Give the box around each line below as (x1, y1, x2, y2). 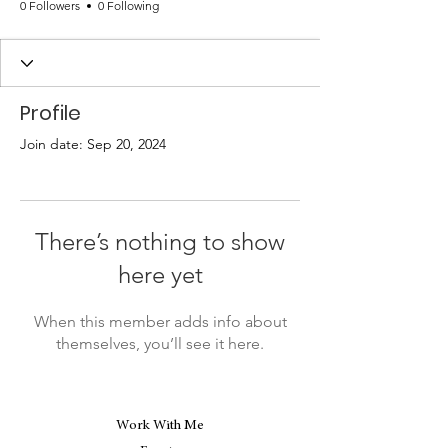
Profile (20, 99, 81, 127)
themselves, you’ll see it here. (56, 334, 264, 353)
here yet (117, 260, 203, 289)
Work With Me (115, 419, 204, 433)
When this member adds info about (33, 312, 287, 331)
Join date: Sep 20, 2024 (20, 135, 166, 153)
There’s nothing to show (35, 227, 285, 256)
